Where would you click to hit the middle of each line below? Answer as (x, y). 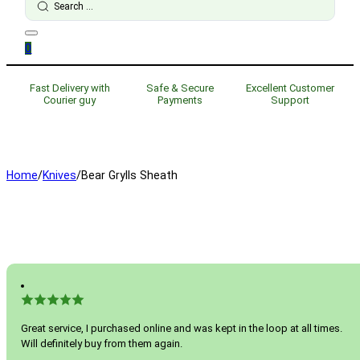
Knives (59, 175)
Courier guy (70, 100)
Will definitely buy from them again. (102, 343)
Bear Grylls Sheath (129, 175)
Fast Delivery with (70, 88)
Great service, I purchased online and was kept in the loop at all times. (182, 328)
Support (290, 100)
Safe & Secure (180, 88)
